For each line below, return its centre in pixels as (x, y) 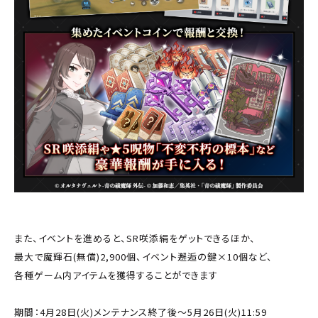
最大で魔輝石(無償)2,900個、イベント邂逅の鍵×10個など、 (143, 257)
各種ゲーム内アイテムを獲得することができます (117, 275)
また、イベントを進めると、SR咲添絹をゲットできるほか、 (135, 238)
